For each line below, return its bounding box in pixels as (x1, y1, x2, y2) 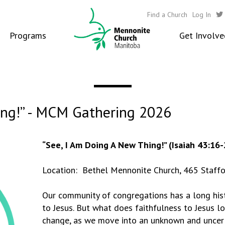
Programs (9, 30, 46, 41)
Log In (192, 10, 211, 19)
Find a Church (147, 10, 187, 19)
